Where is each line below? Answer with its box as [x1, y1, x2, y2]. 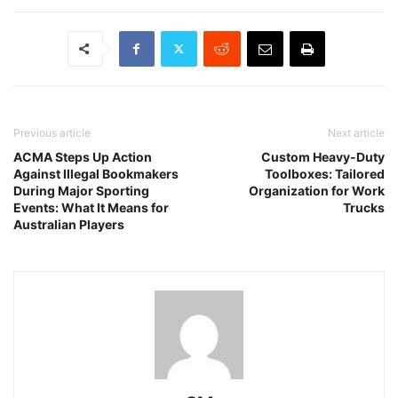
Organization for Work [249, 182, 385, 198]
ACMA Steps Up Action [13, 148, 152, 164]
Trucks [343, 199, 385, 215]
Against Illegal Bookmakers [13, 165, 179, 181]
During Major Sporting [13, 182, 149, 198]
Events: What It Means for [13, 199, 169, 215]
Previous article [13, 125, 91, 139]
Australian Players [13, 216, 124, 232]
